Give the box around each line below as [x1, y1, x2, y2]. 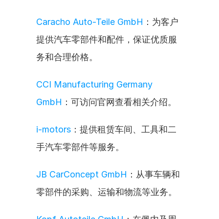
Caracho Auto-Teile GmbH [36, 17, 143, 27]
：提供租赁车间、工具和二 [71, 124, 176, 134]
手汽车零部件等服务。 [36, 142, 124, 152]
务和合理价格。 [36, 52, 98, 62]
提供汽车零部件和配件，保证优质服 [36, 34, 177, 44]
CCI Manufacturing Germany [36, 79, 153, 89]
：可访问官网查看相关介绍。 [62, 97, 176, 107]
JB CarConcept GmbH [36, 169, 127, 179]
